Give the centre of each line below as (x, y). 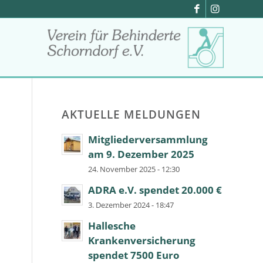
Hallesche (112, 226)
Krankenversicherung (142, 240)
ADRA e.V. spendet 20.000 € (155, 190)
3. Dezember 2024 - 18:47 (131, 205)
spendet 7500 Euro (134, 255)
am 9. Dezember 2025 (141, 154)
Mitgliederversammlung (148, 139)
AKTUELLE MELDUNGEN (131, 114)
